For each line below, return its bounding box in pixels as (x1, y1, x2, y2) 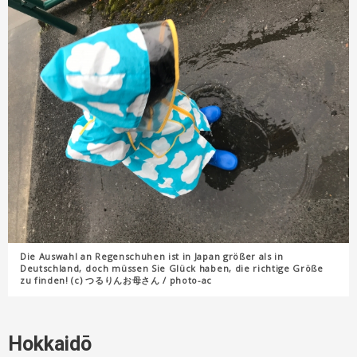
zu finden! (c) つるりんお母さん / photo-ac (20, 274, 213, 287)
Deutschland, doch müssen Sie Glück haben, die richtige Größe (20, 262, 324, 275)
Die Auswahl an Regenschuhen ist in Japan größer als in (20, 250, 284, 263)
